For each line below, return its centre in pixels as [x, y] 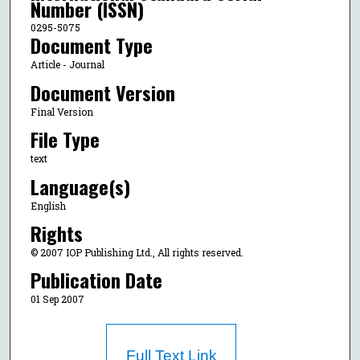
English [48, 205]
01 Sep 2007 [57, 299]
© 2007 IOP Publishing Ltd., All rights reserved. [137, 252]
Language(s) [80, 186]
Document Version [102, 92]
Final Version [61, 111]
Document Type [91, 45]
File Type [65, 139]
